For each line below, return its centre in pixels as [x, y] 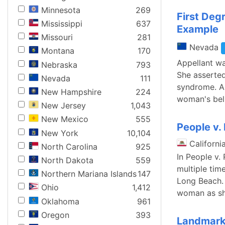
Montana [58, 51]
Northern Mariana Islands [89, 174]
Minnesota [61, 10]
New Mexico [65, 119]
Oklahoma [60, 201]
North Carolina [69, 146]
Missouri [57, 37]
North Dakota [67, 160]
